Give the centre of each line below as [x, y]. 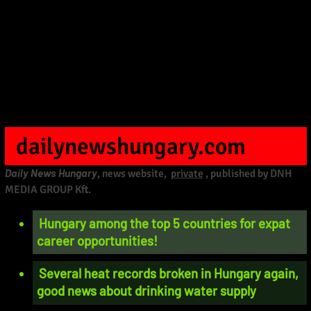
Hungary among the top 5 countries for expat [165, 223]
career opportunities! [98, 240]
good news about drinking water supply [147, 291]
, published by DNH [249, 174]
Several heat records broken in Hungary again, [169, 274]
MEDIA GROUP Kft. [48, 190]
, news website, [133, 174]
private [187, 174]
